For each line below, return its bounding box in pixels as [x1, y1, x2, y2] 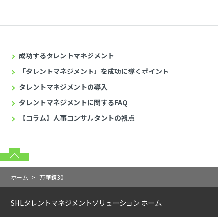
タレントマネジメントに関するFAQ [19, 97, 128, 108]
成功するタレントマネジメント [19, 51, 115, 61]
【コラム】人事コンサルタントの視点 [19, 113, 135, 123]
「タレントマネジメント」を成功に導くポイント [19, 66, 169, 76]
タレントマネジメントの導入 [19, 82, 108, 92]
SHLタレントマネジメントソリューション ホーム [11, 198, 162, 208]
